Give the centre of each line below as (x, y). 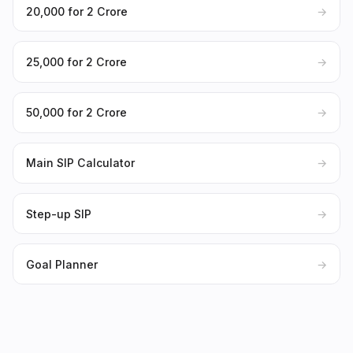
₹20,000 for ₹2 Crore (77, 11)
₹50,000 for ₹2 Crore (76, 113)
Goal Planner (62, 264)
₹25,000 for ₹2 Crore (76, 62)
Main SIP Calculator (80, 163)
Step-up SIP (59, 214)
